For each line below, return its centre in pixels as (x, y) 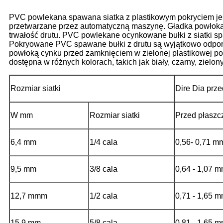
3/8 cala (104, 169)
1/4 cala (104, 142)
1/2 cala (104, 196)
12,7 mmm (29, 196)
